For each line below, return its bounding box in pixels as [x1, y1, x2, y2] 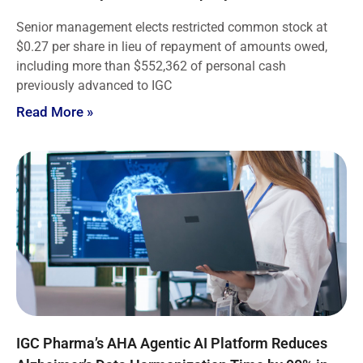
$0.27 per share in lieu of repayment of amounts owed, [16, 39, 327, 55]
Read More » [16, 104, 93, 121]
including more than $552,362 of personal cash [16, 58, 286, 75]
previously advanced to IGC [16, 78, 172, 94]
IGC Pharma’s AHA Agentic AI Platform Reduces [16, 335, 327, 352]
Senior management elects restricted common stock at [16, 19, 327, 36]
